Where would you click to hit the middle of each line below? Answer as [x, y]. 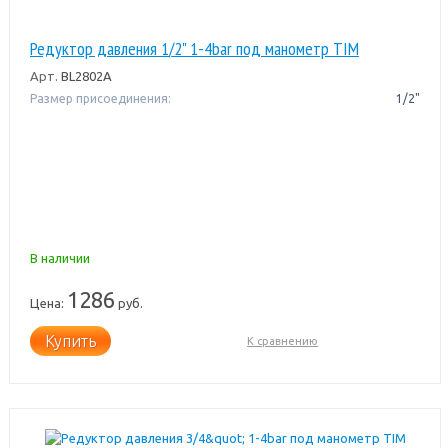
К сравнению [283, 340]
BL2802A [84, 75]
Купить [70, 340]
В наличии [59, 257]
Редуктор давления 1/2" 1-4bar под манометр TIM [194, 48]
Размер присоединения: [100, 98]
